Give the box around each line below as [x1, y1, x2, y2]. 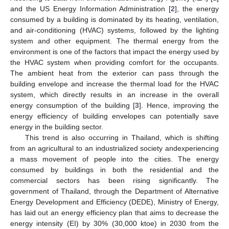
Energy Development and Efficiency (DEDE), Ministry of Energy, [10, 197, 219, 206]
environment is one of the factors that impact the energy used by [10, 47, 219, 56]
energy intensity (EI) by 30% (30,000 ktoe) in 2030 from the [10, 219, 219, 227]
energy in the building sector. [10, 122, 103, 131]
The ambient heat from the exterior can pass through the [10, 68, 219, 77]
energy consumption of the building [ [10, 101, 135, 109]
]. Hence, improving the [139, 101, 219, 109]
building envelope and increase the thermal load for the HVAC [10, 79, 219, 88]
